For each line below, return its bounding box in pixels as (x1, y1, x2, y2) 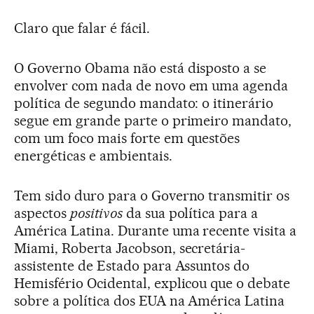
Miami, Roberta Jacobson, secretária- (14, 240, 246, 257)
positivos (69, 205, 123, 221)
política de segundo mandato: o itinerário (14, 95, 274, 111)
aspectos (14, 205, 70, 221)
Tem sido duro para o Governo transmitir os (14, 187, 290, 204)
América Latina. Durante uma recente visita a (14, 222, 297, 239)
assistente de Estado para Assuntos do (14, 257, 250, 274)
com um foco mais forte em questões (14, 130, 240, 146)
